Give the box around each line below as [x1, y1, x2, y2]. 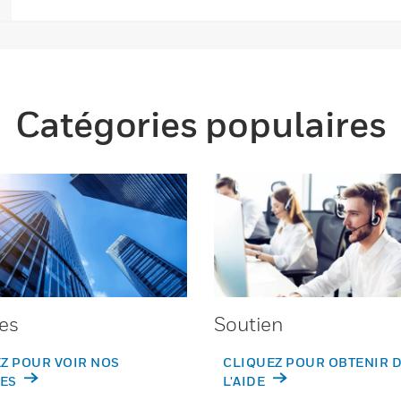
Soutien [214, 312, 284, 336]
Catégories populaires [14, 102, 387, 145]
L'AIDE [223, 373, 269, 388]
